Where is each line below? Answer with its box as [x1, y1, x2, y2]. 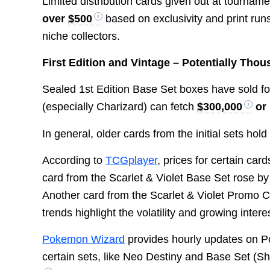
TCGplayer [105, 154, 158, 166]
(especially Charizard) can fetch [42, 101, 198, 113]
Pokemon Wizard [42, 233, 125, 246]
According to [42, 154, 106, 166]
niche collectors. [42, 30, 121, 42]
